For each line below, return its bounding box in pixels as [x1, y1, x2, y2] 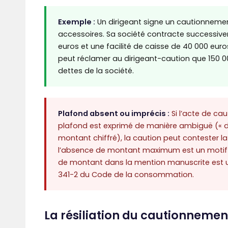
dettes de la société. [58, 66, 134, 76]
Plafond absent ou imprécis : [58, 108, 169, 119]
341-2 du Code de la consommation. [58, 169, 194, 180]
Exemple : [58, 17, 95, 27]
